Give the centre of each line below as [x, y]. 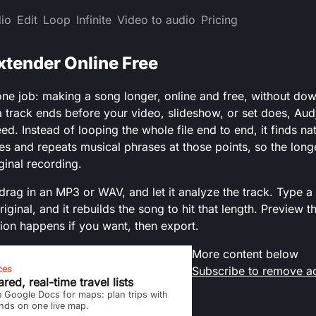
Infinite [94, 20]
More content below [245, 254]
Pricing [219, 20]
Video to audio [156, 20]
